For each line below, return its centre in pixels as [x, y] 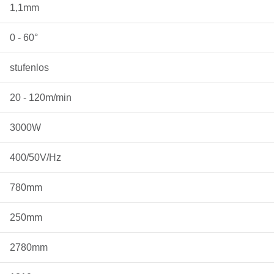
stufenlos [29, 68]
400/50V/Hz [35, 158]
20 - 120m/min [41, 98]
